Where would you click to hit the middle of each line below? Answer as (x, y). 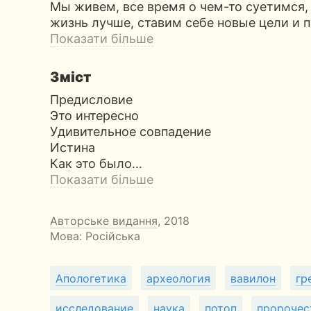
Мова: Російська (95, 236)
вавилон (253, 278)
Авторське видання (104, 221)
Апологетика (91, 278)
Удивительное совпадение (131, 132)
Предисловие (91, 100)
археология (178, 278)
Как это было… (96, 163)
